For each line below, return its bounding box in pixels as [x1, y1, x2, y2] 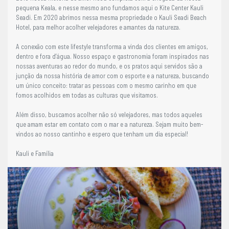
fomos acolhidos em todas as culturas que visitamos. [16, 90, 158, 99]
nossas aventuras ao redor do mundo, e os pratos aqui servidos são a [16, 61, 202, 70]
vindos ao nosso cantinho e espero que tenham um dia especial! [16, 129, 188, 138]
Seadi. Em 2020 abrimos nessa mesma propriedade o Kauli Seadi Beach [16, 13, 207, 21]
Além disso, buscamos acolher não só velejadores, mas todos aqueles [16, 110, 202, 119]
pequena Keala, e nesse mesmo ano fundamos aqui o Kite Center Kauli [16, 3, 203, 12]
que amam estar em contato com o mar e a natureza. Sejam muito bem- [16, 120, 203, 128]
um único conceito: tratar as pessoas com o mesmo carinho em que [16, 81, 196, 89]
